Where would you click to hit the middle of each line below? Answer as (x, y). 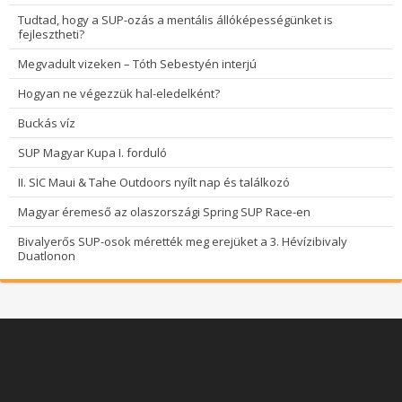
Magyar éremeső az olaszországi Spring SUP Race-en (164, 212)
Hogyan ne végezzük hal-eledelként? (119, 93)
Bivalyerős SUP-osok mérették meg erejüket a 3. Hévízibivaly (183, 241)
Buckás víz (47, 123)
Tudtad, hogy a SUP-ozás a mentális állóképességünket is (175, 20)
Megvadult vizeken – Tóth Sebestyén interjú (137, 64)
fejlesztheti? (51, 34)
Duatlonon (47, 256)
